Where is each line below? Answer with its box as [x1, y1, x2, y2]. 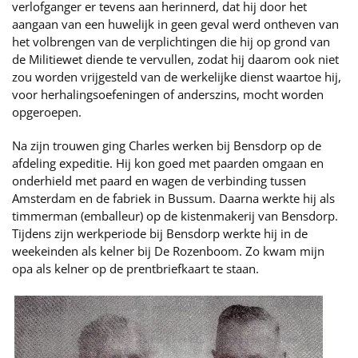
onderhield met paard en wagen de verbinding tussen [12, 173, 306, 189]
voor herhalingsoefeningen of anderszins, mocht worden [12, 86, 324, 103]
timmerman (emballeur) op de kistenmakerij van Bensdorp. [12, 208, 338, 225]
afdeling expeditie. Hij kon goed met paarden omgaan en [12, 155, 324, 172]
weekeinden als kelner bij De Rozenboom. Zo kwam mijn [12, 243, 324, 260]
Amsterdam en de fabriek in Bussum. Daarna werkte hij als [12, 190, 335, 207]
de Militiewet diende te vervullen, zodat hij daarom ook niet [12, 51, 339, 68]
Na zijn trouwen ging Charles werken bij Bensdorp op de [12, 137, 321, 154]
